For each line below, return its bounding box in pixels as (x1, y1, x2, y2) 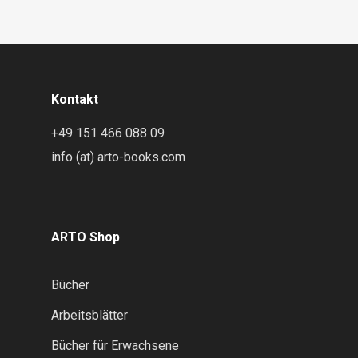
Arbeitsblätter (51, 308, 128, 323)
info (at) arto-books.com (51, 149, 185, 165)
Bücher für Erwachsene (51, 338, 179, 353)
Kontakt (51, 92, 98, 107)
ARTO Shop (51, 229, 120, 245)
